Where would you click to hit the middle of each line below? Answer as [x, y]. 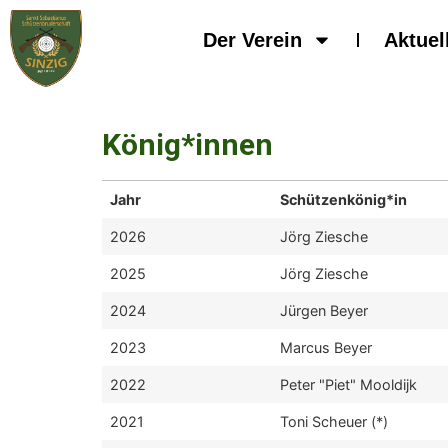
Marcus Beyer [326, 347]
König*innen [187, 144]
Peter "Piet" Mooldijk [348, 384]
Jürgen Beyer [324, 310]
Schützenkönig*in [343, 199]
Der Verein [253, 40]
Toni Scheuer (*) [334, 421]
